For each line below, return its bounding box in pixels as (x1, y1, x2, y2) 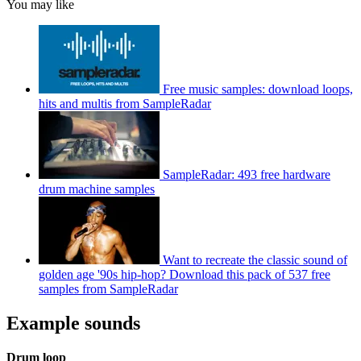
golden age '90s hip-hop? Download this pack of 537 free (39, 267, 330, 281)
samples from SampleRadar (39, 281, 178, 296)
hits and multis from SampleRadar (39, 96, 211, 110)
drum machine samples (39, 181, 155, 196)
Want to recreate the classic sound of (163, 252, 347, 267)
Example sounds (6, 312, 140, 334)
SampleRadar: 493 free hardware (163, 167, 330, 181)
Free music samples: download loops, (163, 81, 353, 96)
